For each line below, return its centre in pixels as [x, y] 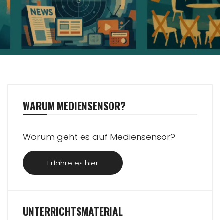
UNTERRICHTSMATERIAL [73, 211]
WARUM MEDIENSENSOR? [74, 106]
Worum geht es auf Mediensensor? [99, 137]
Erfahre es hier [73, 163]
